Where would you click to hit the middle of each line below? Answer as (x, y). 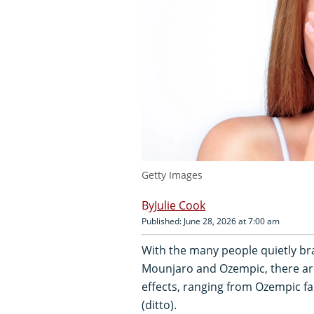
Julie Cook (180, 205)
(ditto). (159, 305)
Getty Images (172, 175)
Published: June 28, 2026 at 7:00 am (211, 221)
